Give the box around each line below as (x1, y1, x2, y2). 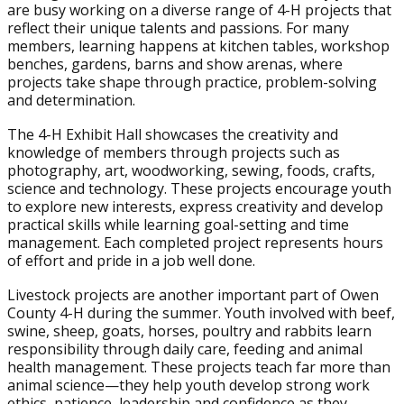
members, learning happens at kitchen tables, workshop (7, 36, 390, 56)
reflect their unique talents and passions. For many (7, 18, 349, 38)
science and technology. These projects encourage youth (7, 179, 391, 198)
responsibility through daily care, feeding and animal (7, 339, 363, 359)
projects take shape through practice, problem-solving (7, 72, 377, 92)
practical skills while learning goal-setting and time (7, 215, 349, 234)
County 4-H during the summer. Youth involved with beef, (7, 303, 395, 323)
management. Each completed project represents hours (7, 233, 383, 252)
